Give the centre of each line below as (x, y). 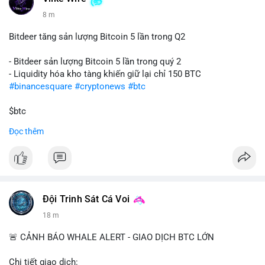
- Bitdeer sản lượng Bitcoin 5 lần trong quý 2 (95, 62)
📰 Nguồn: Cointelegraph (57, 161)
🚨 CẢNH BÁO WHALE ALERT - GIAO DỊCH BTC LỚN (112, 237)
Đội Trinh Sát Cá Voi (86, 199)
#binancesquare (41, 86)
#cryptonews (100, 86)
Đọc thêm (26, 131)
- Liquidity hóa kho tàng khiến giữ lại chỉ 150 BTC (105, 74)
